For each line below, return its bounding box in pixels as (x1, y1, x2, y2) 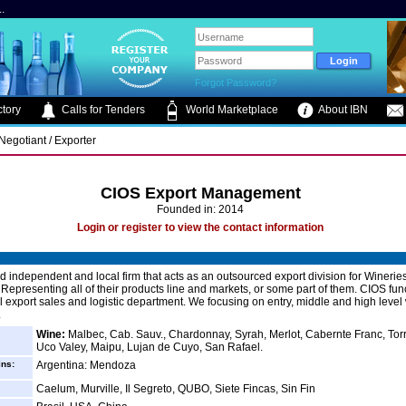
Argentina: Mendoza (36, 359, 136, 372)
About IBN (316, 103, 368, 117)
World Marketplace (183, 103, 278, 117)
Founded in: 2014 (157, 203, 244, 216)
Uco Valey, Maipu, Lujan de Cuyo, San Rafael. (36, 341, 263, 353)
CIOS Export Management (100, 184, 301, 202)
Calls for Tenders (59, 103, 145, 117)
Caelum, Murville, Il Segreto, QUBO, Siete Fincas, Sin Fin (36, 382, 315, 395)
